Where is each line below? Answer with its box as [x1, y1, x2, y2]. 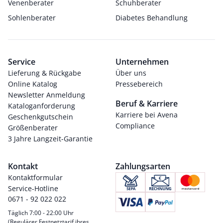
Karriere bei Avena [115, 110, 178, 119]
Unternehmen [115, 56, 169, 67]
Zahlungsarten [115, 161, 170, 172]
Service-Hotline [8, 184, 58, 193]
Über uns [115, 68, 146, 78]
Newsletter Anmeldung [8, 90, 85, 100]
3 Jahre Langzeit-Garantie [8, 134, 93, 143]
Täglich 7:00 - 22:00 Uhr [8, 209, 74, 217]
